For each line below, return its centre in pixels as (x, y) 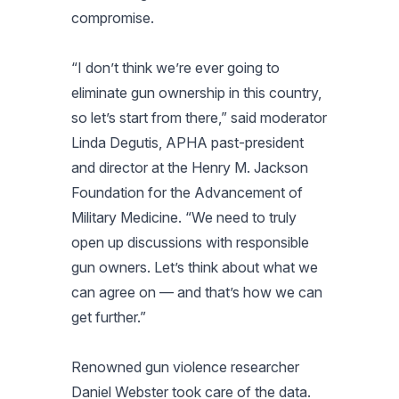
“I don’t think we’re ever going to (175, 67)
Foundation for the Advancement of (187, 192)
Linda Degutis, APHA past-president (187, 142)
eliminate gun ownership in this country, (196, 92)
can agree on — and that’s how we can (197, 292)
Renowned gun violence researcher (185, 366)
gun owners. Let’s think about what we (195, 267)
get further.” (109, 317)
